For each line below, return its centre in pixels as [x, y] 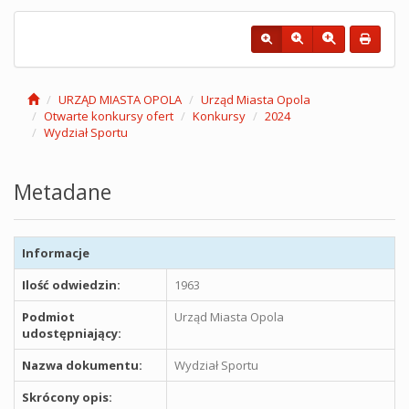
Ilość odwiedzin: [71, 285]
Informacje [56, 253]
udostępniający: [72, 333]
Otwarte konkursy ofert [109, 116]
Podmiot [48, 317]
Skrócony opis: [67, 397]
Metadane [63, 192]
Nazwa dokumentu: [82, 365]
